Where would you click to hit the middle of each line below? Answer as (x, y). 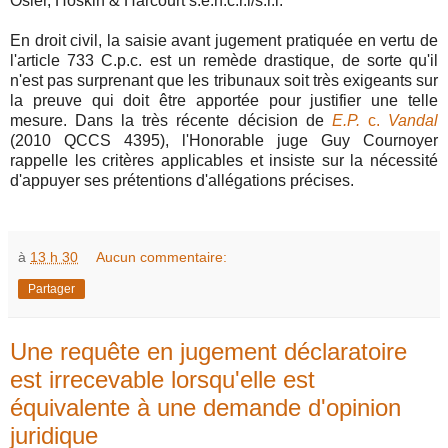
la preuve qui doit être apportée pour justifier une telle (224, 100)
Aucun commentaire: (162, 256)
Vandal (413, 120)
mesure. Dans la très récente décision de (171, 120)
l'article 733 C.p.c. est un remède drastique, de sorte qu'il (224, 60)
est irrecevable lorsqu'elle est (162, 379)
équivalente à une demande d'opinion (205, 407)
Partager (51, 288)
